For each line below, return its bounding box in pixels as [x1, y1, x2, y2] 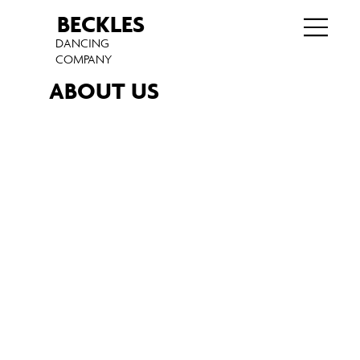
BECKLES [56, 10, 145, 39]
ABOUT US [48, 76, 159, 105]
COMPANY [55, 51, 112, 67]
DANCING [55, 35, 110, 51]
